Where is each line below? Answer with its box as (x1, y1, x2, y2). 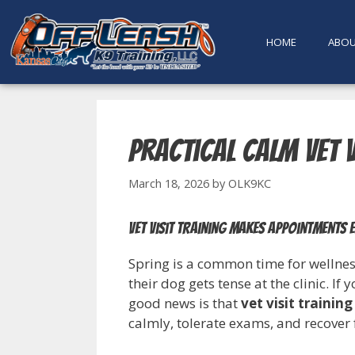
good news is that (128, 294, 241, 313)
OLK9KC (228, 176, 271, 192)
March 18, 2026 (128, 176, 209, 192)
